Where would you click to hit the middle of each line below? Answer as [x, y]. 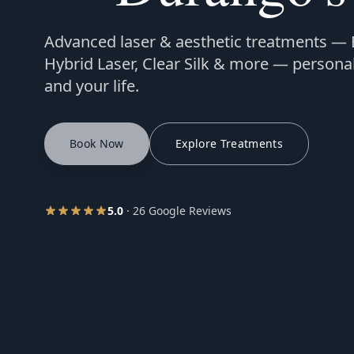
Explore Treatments [229, 143]
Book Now [97, 143]
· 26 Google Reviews [177, 211]
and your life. [92, 86]
